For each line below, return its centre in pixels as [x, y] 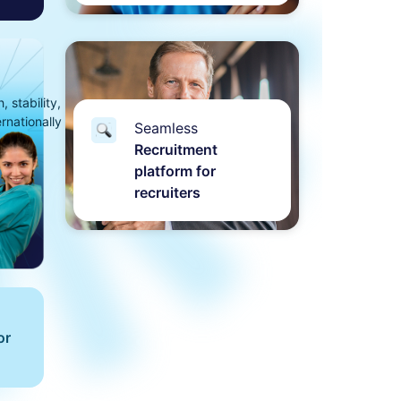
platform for [175, 171]
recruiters [167, 192]
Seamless [166, 128]
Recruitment [175, 149]
